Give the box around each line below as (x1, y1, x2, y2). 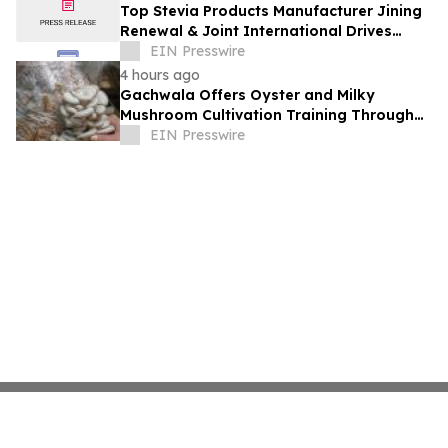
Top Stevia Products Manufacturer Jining (120, 2, 422, 21)
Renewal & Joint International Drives (120, 22, 392, 41)
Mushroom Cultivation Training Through (120, 106, 414, 125)
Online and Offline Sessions (120, 126, 322, 145)
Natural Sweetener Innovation (120, 42, 344, 61)
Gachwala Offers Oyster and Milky (120, 86, 375, 105)
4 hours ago (120, 66, 200, 85)
